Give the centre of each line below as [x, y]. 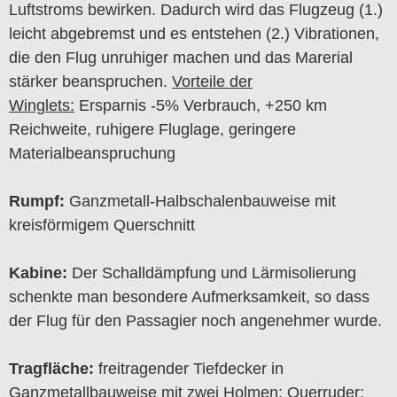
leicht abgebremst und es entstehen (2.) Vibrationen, [194, 34]
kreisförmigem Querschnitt [102, 226]
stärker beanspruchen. [90, 82]
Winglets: [42, 106]
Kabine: [38, 273]
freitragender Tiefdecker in [189, 369]
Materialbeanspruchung [92, 154]
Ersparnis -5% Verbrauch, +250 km [201, 106]
